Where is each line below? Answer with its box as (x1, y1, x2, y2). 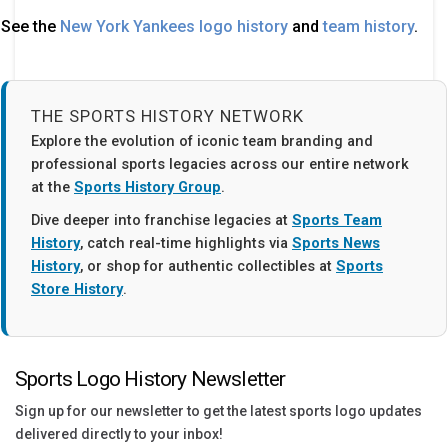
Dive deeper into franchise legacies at (31, 210, 292, 229)
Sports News (292, 233, 380, 252)
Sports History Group (74, 177, 221, 196)
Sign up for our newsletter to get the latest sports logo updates (15, 403, 422, 420)
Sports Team (292, 210, 382, 229)
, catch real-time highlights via (80, 233, 292, 252)
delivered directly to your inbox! (15, 426, 223, 443)
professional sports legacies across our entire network (31, 154, 409, 173)
